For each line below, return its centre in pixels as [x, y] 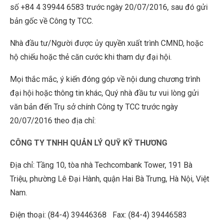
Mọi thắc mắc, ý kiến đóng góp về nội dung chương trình [105, 79]
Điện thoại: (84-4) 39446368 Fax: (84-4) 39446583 [98, 215]
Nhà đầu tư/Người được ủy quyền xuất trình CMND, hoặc [107, 43]
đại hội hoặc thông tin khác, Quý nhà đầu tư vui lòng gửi [104, 93]
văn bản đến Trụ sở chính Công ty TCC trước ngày [94, 107]
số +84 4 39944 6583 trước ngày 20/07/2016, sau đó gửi [109, 7]
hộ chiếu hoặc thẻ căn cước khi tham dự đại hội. [91, 57]
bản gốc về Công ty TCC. [52, 21]
